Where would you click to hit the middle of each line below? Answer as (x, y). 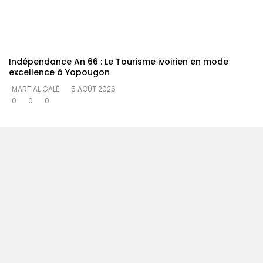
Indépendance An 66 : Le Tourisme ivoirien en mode (119, 61)
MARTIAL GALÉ (36, 89)
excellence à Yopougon (59, 72)
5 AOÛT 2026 (93, 89)
